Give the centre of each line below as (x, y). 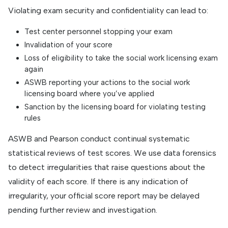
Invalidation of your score (68, 45)
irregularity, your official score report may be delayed (104, 196)
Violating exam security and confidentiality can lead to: (108, 11)
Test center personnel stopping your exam (98, 32)
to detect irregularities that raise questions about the (107, 167)
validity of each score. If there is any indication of (98, 182)
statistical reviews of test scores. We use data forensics (112, 153)
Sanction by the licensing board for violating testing (115, 107)
